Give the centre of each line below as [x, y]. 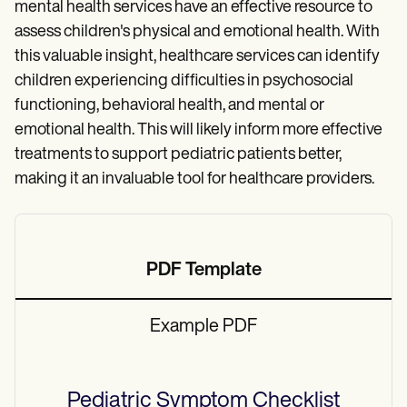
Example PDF [203, 327]
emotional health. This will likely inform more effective [199, 130]
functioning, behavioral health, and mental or [169, 106]
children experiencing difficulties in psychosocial [184, 81]
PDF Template [203, 271]
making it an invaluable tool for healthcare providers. [194, 179]
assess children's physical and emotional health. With [197, 32]
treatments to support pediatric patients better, [178, 155]
